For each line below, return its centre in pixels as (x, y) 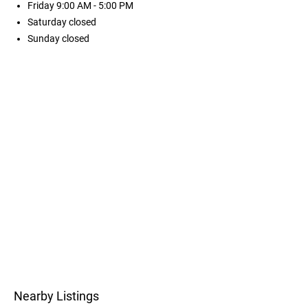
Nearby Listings (56, 296)
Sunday (45, 38)
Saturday (48, 22)
